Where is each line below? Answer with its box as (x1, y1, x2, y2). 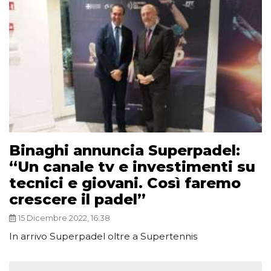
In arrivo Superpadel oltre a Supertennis (9, 230, 197, 243)
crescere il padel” (9, 191, 146, 209)
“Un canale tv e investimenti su (9, 158, 255, 176)
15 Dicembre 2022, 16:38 (18, 214, 110, 223)
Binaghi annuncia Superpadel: (9, 142, 240, 160)
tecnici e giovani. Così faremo (9, 174, 241, 192)
